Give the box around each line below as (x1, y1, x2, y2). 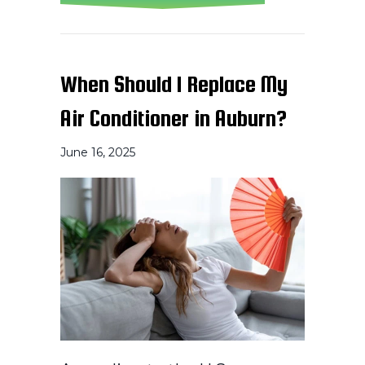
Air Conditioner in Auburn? (60, 105, 287, 132)
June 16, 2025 (60, 145, 135, 161)
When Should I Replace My (60, 71, 288, 98)
